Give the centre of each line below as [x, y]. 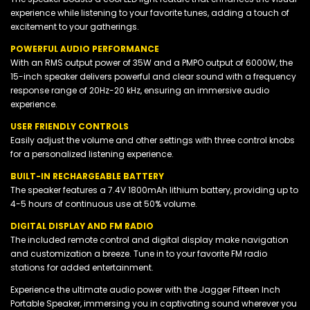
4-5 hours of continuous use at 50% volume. [104, 203]
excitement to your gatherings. [75, 26]
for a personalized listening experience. [92, 154]
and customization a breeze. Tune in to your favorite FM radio [139, 253]
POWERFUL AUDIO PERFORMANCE [85, 48]
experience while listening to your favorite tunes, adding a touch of [150, 12]
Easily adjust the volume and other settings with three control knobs [153, 140]
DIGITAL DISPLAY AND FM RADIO [82, 226]
